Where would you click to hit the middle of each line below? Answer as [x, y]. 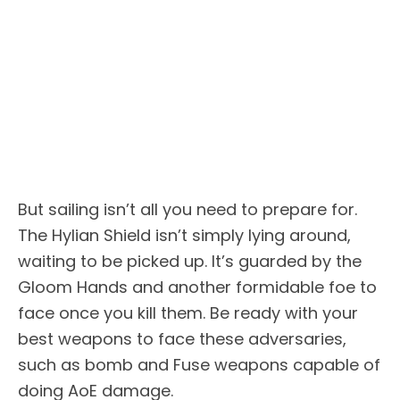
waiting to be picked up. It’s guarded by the [190, 261]
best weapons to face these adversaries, [182, 338]
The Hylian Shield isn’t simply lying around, [184, 235]
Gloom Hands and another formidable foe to [197, 287]
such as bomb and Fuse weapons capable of [199, 364]
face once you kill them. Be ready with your [188, 312]
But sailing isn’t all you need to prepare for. [187, 209]
